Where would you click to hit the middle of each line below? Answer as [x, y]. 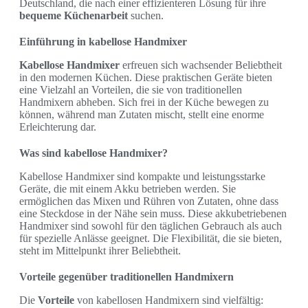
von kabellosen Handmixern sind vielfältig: [169, 300]
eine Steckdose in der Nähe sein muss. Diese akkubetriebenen [153, 214]
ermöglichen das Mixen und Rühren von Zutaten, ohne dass [149, 201]
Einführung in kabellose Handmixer [103, 42]
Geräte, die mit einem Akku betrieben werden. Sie [128, 189]
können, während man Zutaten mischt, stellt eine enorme [142, 115]
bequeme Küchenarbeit [74, 16]
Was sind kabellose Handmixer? [93, 153]
